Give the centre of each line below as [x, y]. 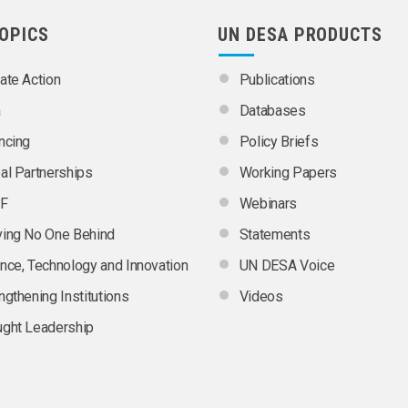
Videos [261, 297]
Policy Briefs [279, 142]
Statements [275, 235]
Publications [277, 80]
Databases [272, 111]
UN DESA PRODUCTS [301, 35]
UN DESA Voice [287, 266]
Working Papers [288, 173]
